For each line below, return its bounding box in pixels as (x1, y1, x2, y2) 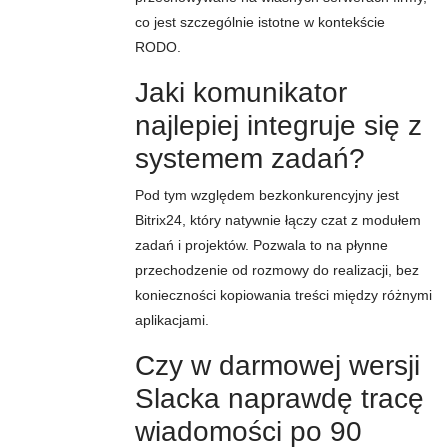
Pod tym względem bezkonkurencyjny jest (135, 187, 399, 203)
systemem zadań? (135, 143, 365, 174)
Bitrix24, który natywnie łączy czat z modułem (135, 212, 421, 228)
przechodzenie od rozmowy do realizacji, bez (135, 262, 419, 278)
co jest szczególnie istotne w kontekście (135, 14, 385, 30)
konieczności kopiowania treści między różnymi (135, 287, 432, 303)
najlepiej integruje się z (135, 110, 422, 141)
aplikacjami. (135, 312, 209, 328)
